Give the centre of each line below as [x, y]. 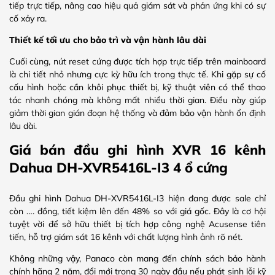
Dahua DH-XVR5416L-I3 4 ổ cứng [118, 168]
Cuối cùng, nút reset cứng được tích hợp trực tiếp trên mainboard [137, 61]
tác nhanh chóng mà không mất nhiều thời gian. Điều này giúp [137, 100]
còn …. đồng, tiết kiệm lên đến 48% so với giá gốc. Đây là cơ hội [137, 211]
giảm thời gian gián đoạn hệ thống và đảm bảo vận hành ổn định [137, 113]
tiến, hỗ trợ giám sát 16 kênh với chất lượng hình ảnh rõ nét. [126, 237]
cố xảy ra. [28, 18]
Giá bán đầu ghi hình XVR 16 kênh [137, 150]
